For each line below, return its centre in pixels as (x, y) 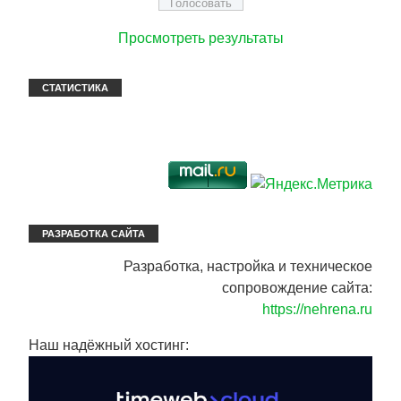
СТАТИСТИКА (75, 87)
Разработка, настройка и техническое (248, 266)
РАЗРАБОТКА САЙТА (94, 233)
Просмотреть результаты (200, 38)
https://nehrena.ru (317, 309)
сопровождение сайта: (297, 287)
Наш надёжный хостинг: (109, 345)
